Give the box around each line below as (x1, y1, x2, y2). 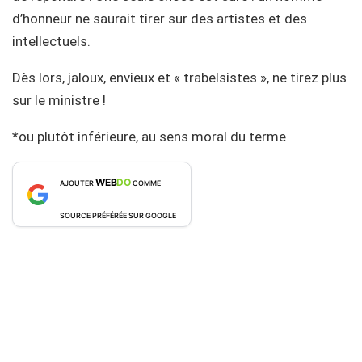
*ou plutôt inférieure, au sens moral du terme (12, 128, 286, 145)
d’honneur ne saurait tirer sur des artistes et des (12, 11, 307, 27)
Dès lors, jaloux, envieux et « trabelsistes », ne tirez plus (12, 69, 347, 86)
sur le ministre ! (12, 92, 106, 109)
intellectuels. (12, 33, 90, 50)
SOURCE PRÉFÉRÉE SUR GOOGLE (60, 211, 176, 221)
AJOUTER (60, 179, 95, 188)
